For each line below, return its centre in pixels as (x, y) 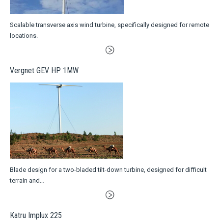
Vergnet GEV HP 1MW (44, 70)
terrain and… (27, 180)
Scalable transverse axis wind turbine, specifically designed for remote (110, 25)
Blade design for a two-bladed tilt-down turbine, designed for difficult (108, 169)
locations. (24, 36)
